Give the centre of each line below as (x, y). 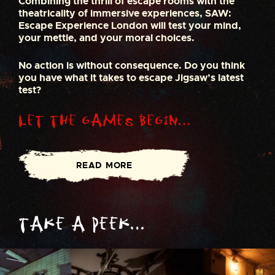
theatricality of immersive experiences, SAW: (125, 14)
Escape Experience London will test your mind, (130, 26)
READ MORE (104, 165)
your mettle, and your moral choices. (107, 38)
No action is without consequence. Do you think (132, 66)
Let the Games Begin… (104, 121)
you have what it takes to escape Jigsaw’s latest (131, 78)
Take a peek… (81, 225)
